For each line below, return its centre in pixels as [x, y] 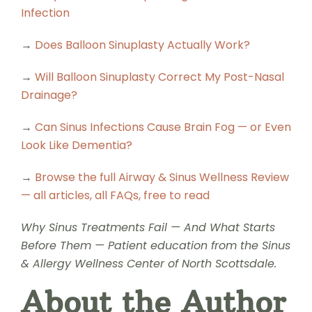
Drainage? [49, 95]
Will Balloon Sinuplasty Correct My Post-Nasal [159, 77]
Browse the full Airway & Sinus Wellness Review [162, 177]
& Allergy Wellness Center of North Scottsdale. [148, 263]
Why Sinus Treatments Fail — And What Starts [148, 227]
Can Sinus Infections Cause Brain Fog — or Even [163, 127]
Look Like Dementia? [76, 145]
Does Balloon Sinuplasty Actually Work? [142, 45]
